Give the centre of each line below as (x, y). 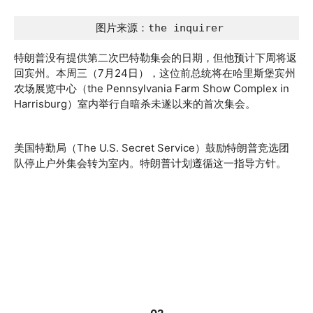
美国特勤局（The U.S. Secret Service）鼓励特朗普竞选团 (152, 148)
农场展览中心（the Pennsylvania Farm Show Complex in (152, 88)
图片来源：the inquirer (156, 28)
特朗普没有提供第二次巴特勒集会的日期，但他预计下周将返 (155, 58)
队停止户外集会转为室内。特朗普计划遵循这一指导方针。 (150, 163)
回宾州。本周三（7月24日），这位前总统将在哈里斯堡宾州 (155, 73)
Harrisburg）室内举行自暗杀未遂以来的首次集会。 (135, 104)
